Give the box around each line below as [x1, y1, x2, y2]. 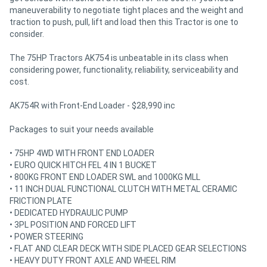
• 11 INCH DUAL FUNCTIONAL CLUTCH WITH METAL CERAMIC [10, 184, 237, 194]
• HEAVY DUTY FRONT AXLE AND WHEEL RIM [10, 255, 176, 265]
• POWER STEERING [10, 231, 83, 241]
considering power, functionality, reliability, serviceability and [10, 64, 238, 74]
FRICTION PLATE [10, 195, 72, 206]
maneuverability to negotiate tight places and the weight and [10, 5, 243, 15]
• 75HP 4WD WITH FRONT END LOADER [10, 148, 154, 158]
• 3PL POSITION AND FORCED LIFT [10, 219, 136, 229]
